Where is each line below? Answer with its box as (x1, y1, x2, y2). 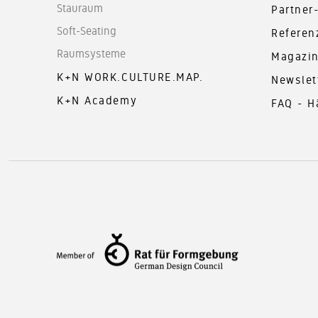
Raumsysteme (57, 46, 126, 60)
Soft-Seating (57, 23, 116, 38)
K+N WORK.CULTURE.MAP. (57, 70, 204, 84)
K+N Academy (57, 93, 138, 107)
